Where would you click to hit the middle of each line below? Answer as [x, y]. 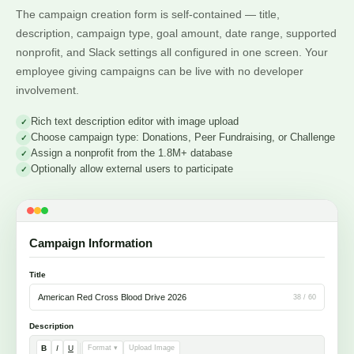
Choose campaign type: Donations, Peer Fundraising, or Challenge [183, 137]
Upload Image [152, 348]
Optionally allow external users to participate [132, 169]
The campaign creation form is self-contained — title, [148, 15]
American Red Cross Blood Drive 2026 [112, 298]
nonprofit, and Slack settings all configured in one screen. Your [172, 53]
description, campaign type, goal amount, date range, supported [176, 34]
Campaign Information [91, 243]
